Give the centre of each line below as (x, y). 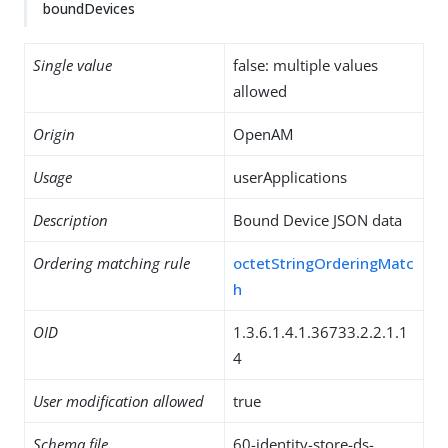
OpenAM (263, 134)
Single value (72, 65)
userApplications (290, 177)
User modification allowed (118, 401)
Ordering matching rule (111, 263)
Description (70, 220)
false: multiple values (305, 65)
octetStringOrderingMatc (323, 263)
